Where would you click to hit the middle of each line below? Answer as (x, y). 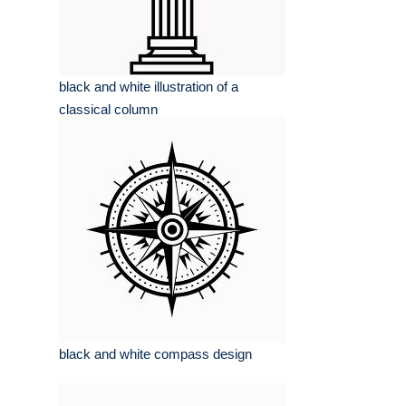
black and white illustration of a (149, 87)
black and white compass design (155, 354)
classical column (108, 110)
